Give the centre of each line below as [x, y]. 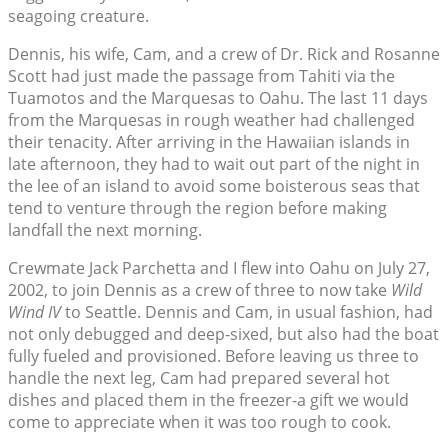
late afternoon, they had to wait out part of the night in [214, 164]
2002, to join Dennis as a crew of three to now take [199, 290]
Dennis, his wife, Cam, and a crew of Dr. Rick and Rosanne [224, 54]
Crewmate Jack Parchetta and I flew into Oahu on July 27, [219, 268]
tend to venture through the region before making [197, 208]
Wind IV [34, 312]
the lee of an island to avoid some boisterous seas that [214, 186]
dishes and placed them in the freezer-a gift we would [208, 400]
